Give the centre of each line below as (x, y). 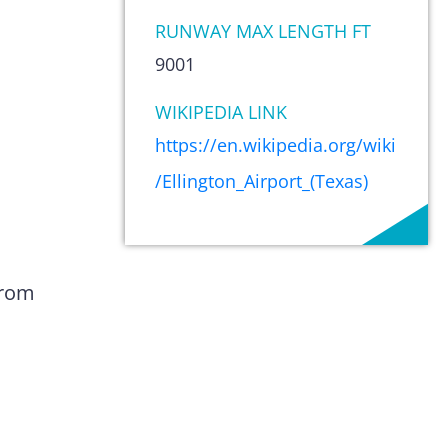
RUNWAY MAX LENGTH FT (262, 31)
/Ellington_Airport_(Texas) (261, 181)
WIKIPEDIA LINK (220, 112)
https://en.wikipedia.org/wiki (275, 145)
